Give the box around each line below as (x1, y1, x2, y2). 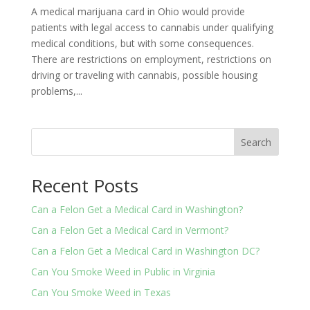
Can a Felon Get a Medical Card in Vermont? (30, 224, 228, 237)
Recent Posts (30, 173, 138, 199)
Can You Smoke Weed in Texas (30, 286, 171, 300)
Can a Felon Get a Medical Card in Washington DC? (30, 244, 259, 258)
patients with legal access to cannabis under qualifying (30, 21, 273, 35)
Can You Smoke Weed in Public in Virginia (30, 265, 215, 279)
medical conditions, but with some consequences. (30, 37, 254, 51)
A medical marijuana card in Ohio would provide (30, 5, 245, 19)
